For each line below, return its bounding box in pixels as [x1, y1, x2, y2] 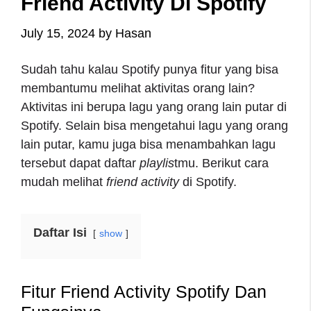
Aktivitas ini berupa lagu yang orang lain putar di [21, 99, 287, 114]
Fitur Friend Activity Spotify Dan [21, 281, 267, 301]
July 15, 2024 [21, 26, 95, 40]
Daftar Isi [33, 225, 87, 239]
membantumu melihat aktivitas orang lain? [21, 81, 255, 95]
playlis [140, 155, 174, 170]
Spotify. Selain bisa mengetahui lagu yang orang [21, 118, 288, 133]
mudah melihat [21, 174, 106, 189]
